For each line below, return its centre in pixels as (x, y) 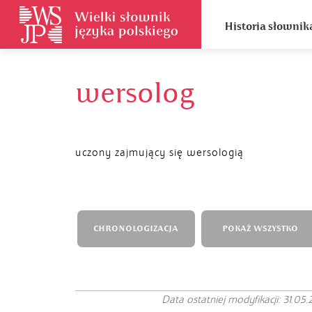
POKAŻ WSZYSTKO (260, 229)
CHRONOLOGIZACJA (136, 229)
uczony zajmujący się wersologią (159, 153)
